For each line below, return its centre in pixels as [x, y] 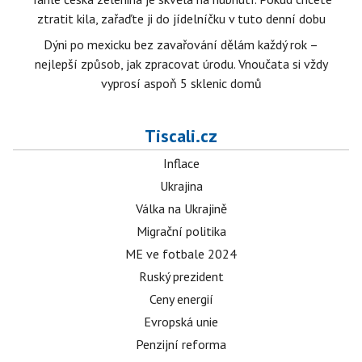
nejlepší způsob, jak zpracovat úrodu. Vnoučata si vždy [181, 64]
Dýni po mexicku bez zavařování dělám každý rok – [181, 44]
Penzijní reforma [181, 344]
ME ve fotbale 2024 [181, 254]
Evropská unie [181, 322]
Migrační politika [181, 231]
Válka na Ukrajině [181, 208]
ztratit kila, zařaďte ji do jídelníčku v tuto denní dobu [181, 19]
